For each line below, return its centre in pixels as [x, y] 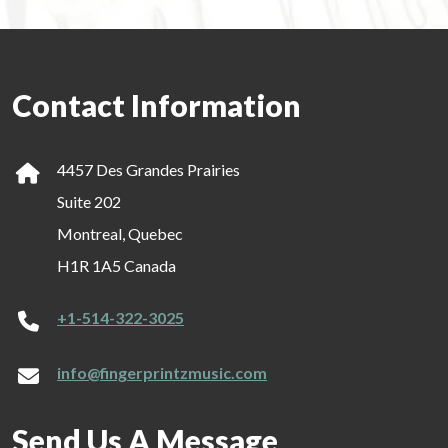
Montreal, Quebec [120, 233]
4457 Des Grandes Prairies [148, 169]
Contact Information [156, 105]
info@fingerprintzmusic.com [162, 372]
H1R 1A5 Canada [116, 265]
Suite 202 [89, 201]
